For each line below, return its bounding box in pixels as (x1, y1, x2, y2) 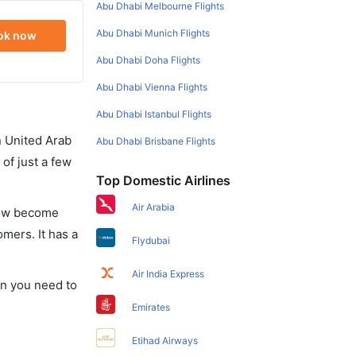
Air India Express (132, 267, 205, 280)
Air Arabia (132, 200, 176, 213)
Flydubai (132, 234, 171, 246)
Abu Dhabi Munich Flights (96, 26, 211, 39)
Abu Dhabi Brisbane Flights (96, 134, 216, 147)
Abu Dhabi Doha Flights (96, 53, 201, 66)
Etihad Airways (132, 334, 199, 346)
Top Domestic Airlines (96, 172, 231, 188)
